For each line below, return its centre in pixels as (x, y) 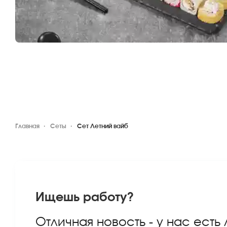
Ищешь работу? (84, 198)
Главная (27, 126)
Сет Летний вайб (103, 126)
